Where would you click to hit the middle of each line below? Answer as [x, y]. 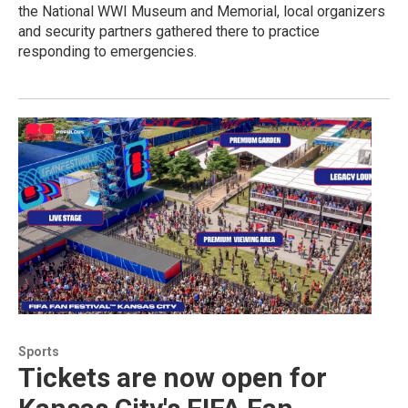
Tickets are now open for [173, 378]
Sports [39, 352]
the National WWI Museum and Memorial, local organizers [202, 12]
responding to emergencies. [107, 52]
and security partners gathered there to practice [169, 32]
